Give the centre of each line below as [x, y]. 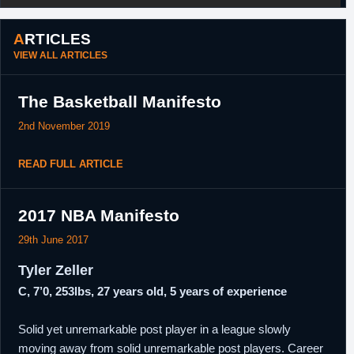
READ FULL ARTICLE [71, 164]
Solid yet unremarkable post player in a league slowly [154, 329]
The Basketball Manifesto [120, 102]
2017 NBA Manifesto [99, 215]
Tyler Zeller [56, 270]
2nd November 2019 [64, 126]
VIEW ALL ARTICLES [60, 55]
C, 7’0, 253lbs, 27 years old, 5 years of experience [153, 291]
